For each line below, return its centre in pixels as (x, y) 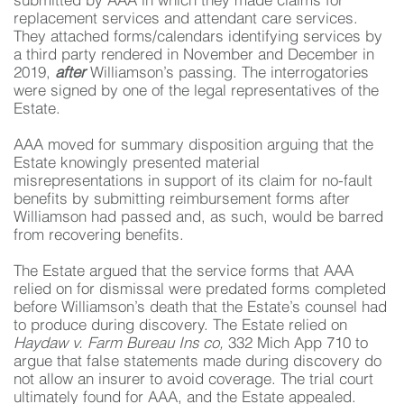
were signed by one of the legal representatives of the (196, 92)
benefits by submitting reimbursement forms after (182, 200)
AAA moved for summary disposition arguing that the (193, 146)
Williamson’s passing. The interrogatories (230, 73)
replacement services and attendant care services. (186, 19)
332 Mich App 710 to (298, 344)
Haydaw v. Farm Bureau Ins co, (121, 344)
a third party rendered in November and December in (194, 55)
